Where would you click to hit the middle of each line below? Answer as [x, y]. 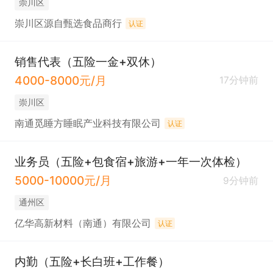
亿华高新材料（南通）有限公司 [83, 224]
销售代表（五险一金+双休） [88, 62]
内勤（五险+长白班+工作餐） [92, 262]
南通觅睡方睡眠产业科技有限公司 [87, 123]
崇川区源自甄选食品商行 [68, 23]
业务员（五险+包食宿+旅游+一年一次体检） [130, 162]
